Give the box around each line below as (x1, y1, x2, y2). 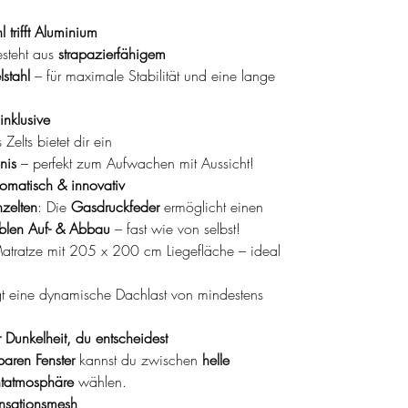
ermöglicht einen (159, 196, 263, 217)
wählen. (74, 371, 127, 392)
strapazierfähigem (58, 43, 166, 64)
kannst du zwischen (75, 349, 202, 370)
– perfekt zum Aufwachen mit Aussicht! (16, 152, 254, 173)
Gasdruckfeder (71, 196, 159, 217)
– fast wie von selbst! (110, 218, 240, 239)
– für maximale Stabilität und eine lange (30, 65, 275, 86)
